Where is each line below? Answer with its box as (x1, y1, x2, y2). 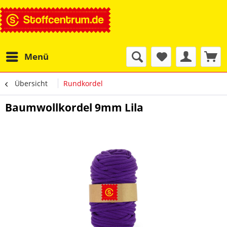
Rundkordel (63, 79, 103, 88)
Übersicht (15, 79, 48, 88)
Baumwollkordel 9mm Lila (5, 100, 143, 115)
